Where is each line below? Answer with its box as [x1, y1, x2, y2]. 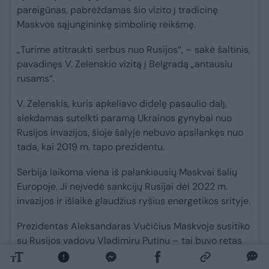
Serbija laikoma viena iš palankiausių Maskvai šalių [17, 165, 237, 178]
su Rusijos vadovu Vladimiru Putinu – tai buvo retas [17, 234, 242, 247]
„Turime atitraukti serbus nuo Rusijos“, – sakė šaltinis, [17, 43, 250, 56]
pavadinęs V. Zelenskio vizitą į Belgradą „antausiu [17, 57, 232, 70]
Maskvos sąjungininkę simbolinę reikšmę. [17, 17, 196, 31]
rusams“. [17, 71, 55, 85]
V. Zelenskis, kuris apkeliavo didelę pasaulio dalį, [17, 97, 227, 110]
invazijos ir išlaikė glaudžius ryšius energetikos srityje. [17, 194, 250, 207]
